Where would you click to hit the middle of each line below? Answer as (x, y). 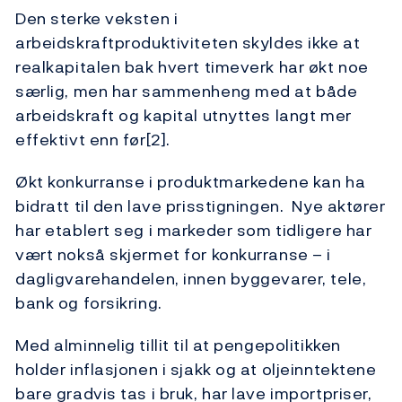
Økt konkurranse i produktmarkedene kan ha (191, 182)
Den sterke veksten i (97, 19)
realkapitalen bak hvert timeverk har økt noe (192, 67)
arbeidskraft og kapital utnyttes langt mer (184, 116)
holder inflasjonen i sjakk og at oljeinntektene (196, 370)
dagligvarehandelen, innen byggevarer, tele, (191, 279)
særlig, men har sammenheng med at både (187, 92)
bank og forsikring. (89, 303)
